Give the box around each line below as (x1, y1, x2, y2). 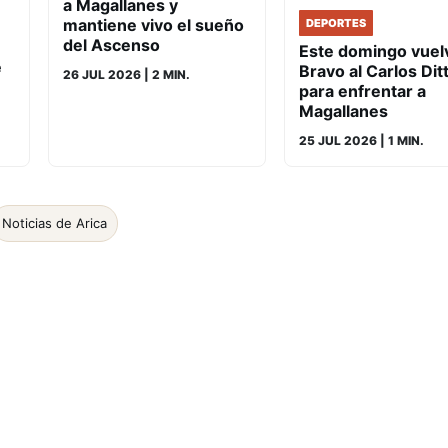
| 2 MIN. (141, 66, 190, 82)
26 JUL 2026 (63, 66, 141, 82)
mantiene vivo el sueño (63, 14, 244, 35)
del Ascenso (63, 34, 160, 55)
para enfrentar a (299, 80, 426, 101)
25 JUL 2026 (299, 132, 377, 148)
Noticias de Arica (2, 214, 107, 231)
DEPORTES (306, 15, 366, 30)
